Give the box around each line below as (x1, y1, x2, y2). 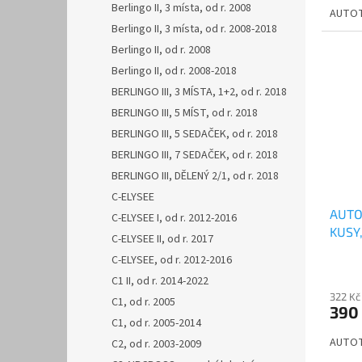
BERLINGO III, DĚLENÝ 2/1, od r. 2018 (112, 168, 279, 184)
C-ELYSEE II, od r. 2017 (112, 231, 213, 247)
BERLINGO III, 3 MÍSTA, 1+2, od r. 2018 (112, 84, 287, 100)
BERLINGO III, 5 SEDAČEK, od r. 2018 (112, 126, 278, 142)
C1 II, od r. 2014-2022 (112, 273, 208, 289)
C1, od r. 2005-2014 (112, 315, 201, 331)
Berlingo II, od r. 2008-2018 (112, 63, 237, 79)
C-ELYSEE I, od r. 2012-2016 (112, 210, 237, 226)
